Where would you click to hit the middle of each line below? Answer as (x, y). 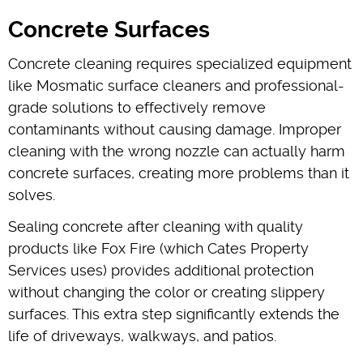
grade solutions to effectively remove (137, 107)
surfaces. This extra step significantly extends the (174, 314)
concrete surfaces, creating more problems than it (179, 173)
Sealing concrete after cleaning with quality (156, 226)
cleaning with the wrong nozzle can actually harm (177, 151)
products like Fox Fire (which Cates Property (158, 248)
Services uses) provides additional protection (161, 270)
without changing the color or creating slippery (167, 292)
